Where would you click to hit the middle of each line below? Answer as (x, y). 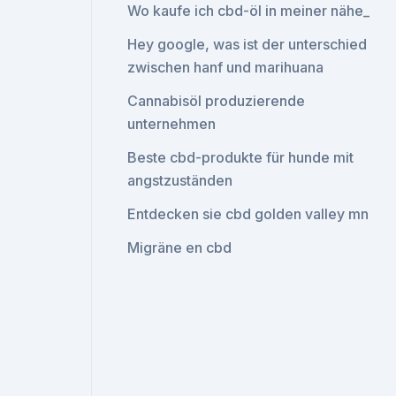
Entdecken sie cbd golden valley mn (248, 214)
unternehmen (172, 124)
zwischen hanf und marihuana (226, 67)
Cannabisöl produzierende (217, 101)
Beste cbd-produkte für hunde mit (241, 157)
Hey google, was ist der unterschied (247, 44)
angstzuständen (180, 180)
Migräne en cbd (180, 247)
